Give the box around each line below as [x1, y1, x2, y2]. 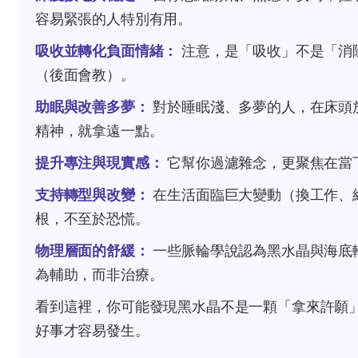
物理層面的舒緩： [35, 242, 149, 260]
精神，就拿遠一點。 [35, 122, 164, 140]
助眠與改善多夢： [35, 98, 149, 116]
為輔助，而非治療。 [35, 266, 164, 284]
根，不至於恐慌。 [35, 210, 149, 228]
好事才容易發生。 [35, 322, 149, 340]
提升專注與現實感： [35, 154, 164, 172]
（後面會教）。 [35, 66, 135, 84]
